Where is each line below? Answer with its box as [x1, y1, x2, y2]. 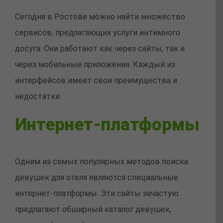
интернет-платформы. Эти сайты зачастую [15, 189, 179, 198]
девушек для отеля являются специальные [15, 173, 178, 182]
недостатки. [15, 92, 61, 102]
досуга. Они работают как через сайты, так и [15, 44, 185, 54]
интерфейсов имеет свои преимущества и [15, 76, 177, 86]
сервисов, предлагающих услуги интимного [15, 28, 180, 38]
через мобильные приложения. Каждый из [15, 60, 175, 70]
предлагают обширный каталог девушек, [15, 205, 171, 214]
